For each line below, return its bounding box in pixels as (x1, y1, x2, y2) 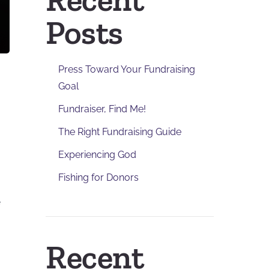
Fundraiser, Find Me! (58, 103, 146, 115)
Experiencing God (58, 149, 136, 160)
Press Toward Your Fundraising (58, 64, 195, 75)
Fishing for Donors (58, 172, 139, 183)
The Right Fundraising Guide (58, 126, 181, 138)
